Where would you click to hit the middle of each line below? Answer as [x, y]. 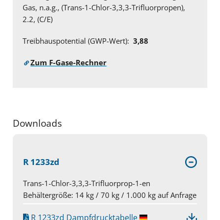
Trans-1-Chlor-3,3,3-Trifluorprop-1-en [87, 183]
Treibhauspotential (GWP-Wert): [77, 41]
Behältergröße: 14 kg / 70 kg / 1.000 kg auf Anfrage [110, 195]
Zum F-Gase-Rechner [69, 63]
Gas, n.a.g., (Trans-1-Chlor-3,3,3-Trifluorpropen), [104, 8]
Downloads [37, 124]
